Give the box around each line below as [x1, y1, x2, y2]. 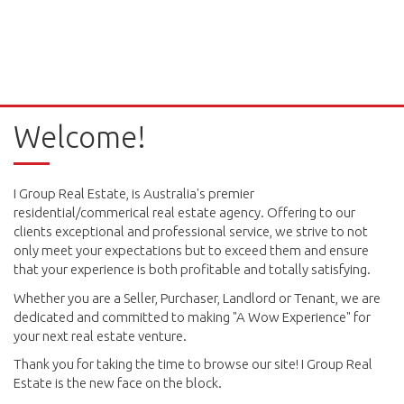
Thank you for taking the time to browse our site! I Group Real [14, 356, 372, 372]
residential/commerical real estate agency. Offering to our [14, 205, 355, 220]
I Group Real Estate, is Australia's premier [14, 186, 254, 201]
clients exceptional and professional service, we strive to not [14, 224, 368, 239]
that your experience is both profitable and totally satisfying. [14, 262, 371, 277]
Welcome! [14, 120, 146, 153]
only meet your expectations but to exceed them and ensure [14, 243, 369, 258]
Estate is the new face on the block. [14, 375, 222, 390]
